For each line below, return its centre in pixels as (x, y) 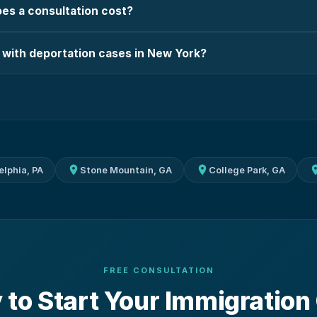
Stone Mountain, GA (126, 170)
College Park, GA (247, 170)
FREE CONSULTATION (158, 270)
